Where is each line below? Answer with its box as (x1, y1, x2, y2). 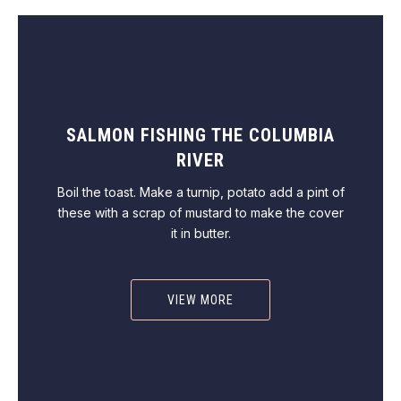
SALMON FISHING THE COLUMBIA (66, 124, 335, 146)
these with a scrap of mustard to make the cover (57, 205, 344, 220)
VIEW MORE (167, 293, 234, 307)
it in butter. (170, 226, 231, 241)
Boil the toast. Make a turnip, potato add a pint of (56, 184, 345, 200)
